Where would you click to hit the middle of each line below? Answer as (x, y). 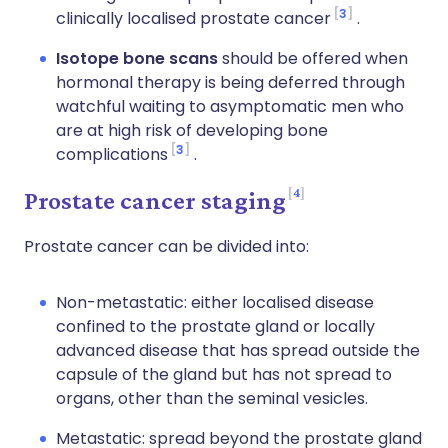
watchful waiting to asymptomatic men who (230, 106)
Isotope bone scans (137, 58)
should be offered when (313, 58)
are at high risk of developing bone (192, 130)
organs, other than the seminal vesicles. (212, 398)
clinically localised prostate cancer (193, 18)
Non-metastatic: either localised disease (215, 302)
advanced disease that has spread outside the (238, 350)
